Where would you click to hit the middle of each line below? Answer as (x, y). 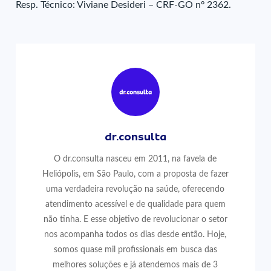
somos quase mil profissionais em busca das (135, 250)
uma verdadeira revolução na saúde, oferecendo (135, 189)
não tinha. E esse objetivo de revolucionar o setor (135, 219)
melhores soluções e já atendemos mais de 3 (135, 265)
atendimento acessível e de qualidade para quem (135, 204)
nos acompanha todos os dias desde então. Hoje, (135, 234)
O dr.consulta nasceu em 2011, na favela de (135, 159)
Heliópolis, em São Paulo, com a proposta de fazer (135, 174)
